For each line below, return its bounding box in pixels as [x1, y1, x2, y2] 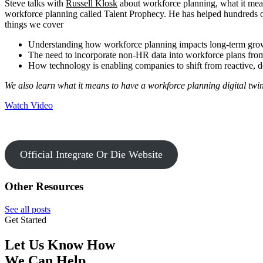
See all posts [5, 204, 50, 214]
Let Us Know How [5, 237, 115, 252]
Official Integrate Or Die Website [19, 149, 163, 161]
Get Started [5, 214, 46, 225]
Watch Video [5, 100, 53, 111]
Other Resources [5, 180, 83, 193]
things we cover [5, 19, 63, 30]
